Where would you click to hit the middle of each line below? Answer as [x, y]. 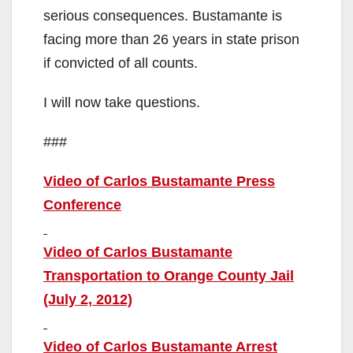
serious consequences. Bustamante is [163, 15]
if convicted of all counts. [121, 63]
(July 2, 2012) [88, 299]
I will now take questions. [122, 102]
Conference [82, 204]
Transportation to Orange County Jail [169, 275]
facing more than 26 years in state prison [171, 39]
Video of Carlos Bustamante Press [159, 181]
